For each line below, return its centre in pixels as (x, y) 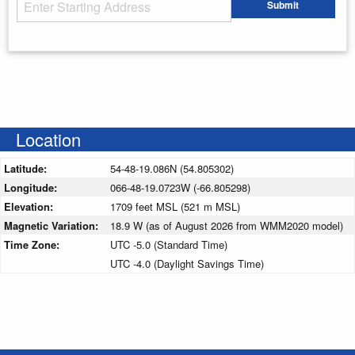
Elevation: (30, 206)
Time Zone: (33, 244)
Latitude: (27, 168)
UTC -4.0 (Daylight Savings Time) (187, 263)
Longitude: (32, 187)
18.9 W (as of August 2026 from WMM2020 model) (227, 225)
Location (48, 139)
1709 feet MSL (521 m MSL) (175, 206)
